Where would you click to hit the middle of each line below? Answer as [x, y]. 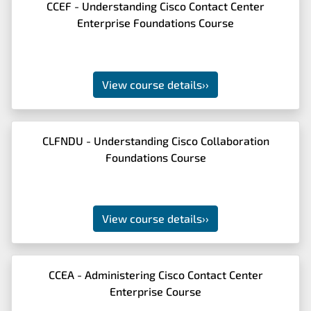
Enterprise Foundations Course [155, 23]
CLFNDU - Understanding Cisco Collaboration [155, 140]
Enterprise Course [155, 291]
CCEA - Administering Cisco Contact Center [155, 275]
